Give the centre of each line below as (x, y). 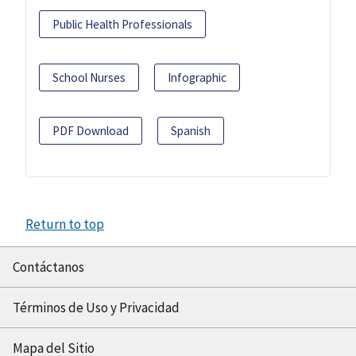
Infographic (197, 78)
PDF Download (91, 131)
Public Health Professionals (122, 25)
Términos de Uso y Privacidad (96, 308)
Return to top (65, 224)
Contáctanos (48, 267)
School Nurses (89, 78)
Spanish (191, 131)
